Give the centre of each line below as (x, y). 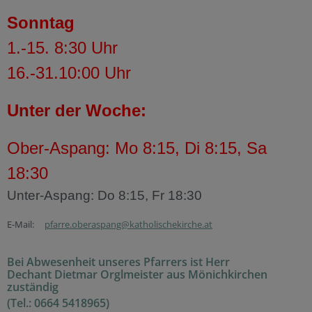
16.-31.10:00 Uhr (69, 73)
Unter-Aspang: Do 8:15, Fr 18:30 (104, 196)
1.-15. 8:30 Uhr (62, 48)
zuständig (34, 287)
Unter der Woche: (77, 111)
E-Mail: (26, 225)
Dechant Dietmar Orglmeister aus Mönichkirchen (137, 275)
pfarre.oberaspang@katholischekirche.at (128, 225)
